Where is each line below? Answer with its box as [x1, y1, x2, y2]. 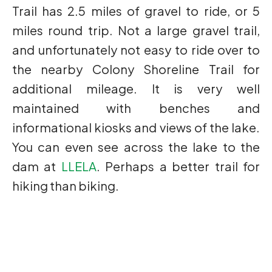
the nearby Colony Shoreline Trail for [12, 61, 260, 77]
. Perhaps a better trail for [96, 158, 260, 174]
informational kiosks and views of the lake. [12, 120, 260, 135]
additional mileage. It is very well [12, 81, 260, 97]
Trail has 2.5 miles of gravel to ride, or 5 [12, 3, 260, 19]
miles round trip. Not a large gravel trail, [12, 22, 260, 38]
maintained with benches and [12, 100, 260, 116]
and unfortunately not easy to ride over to [12, 42, 260, 58]
